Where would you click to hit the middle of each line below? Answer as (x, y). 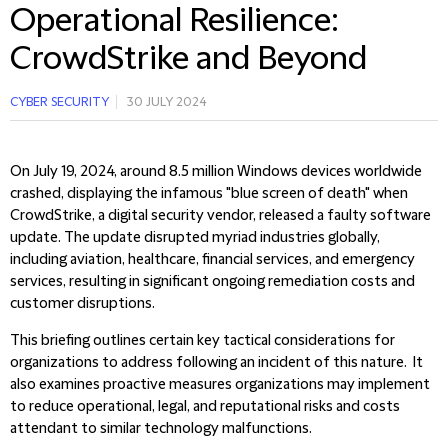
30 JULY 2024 (167, 102)
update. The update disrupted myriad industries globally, (195, 238)
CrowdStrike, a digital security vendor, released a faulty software (220, 216)
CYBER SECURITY (59, 102)
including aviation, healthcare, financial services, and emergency (212, 260)
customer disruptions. (82, 304)
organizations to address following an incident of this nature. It (216, 363)
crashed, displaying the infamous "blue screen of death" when (209, 194)
